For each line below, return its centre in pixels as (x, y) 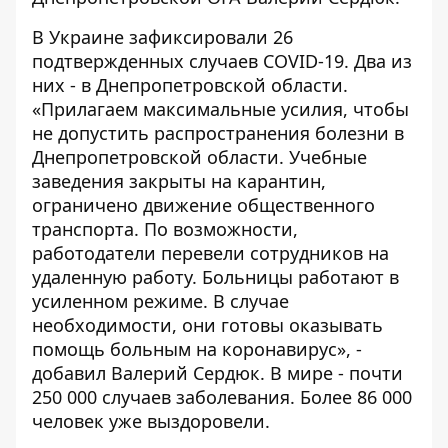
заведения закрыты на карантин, (179, 181)
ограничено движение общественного (203, 205)
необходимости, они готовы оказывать (207, 325)
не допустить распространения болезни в (218, 133)
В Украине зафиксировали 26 (162, 37)
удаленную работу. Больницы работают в (215, 277)
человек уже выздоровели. (151, 421)
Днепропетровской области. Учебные (199, 157)
